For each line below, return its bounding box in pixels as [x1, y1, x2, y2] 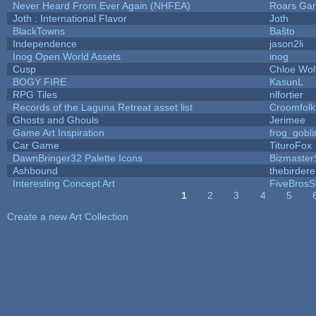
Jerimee [269, 114, 305, 126]
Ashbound [12, 164, 58, 176]
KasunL [269, 75, 303, 87]
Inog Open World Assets [12, 50, 121, 62]
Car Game [12, 139, 59, 151]
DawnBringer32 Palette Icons [12, 152, 142, 164]
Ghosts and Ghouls [12, 114, 99, 126]
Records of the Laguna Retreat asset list [12, 101, 193, 113]
